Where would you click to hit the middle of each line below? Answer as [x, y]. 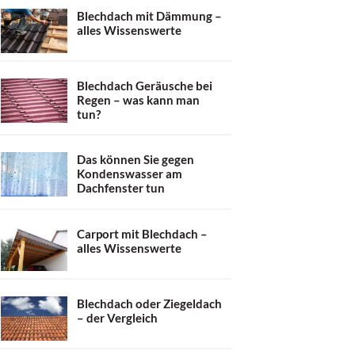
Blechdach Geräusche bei [145, 85]
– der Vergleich [117, 317]
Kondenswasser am [130, 174]
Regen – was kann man [138, 99]
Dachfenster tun [121, 188]
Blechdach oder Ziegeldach [149, 303]
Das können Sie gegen [136, 159]
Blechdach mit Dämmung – [149, 15]
